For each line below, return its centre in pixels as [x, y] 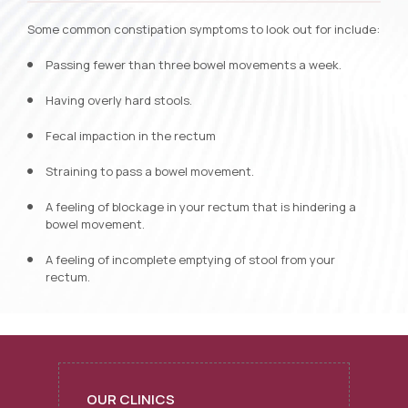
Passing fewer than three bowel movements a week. [194, 65]
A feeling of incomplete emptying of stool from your [190, 260]
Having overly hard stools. [119, 101]
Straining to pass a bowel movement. [150, 172]
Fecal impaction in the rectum [131, 136]
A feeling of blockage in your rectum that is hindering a [201, 207]
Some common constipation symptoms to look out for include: [204, 30]
